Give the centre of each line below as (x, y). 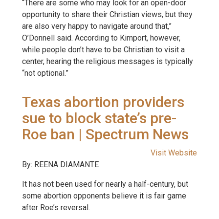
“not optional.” (45, 73)
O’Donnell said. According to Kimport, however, (101, 38)
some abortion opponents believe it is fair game (104, 196)
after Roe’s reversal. (56, 208)
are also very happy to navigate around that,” (97, 26)
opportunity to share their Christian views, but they (107, 14)
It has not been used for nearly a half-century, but (105, 184)
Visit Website (174, 153)
